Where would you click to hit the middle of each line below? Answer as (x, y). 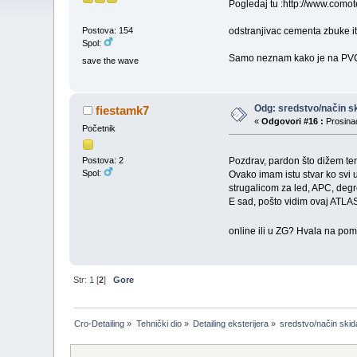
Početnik (99, 129)
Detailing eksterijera (231, 324)
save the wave (111, 60)
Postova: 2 (103, 161)
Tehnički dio (159, 324)
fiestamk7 (122, 111)
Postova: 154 (108, 31)
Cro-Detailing (100, 324)
